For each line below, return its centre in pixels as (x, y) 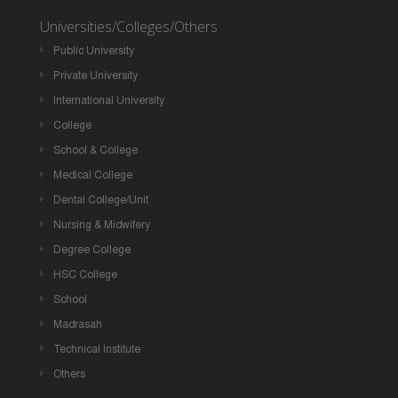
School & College (95, 150)
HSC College (85, 274)
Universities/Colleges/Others (129, 26)
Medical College (92, 175)
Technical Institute (96, 349)
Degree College (92, 249)
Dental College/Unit (100, 199)
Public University (93, 50)
